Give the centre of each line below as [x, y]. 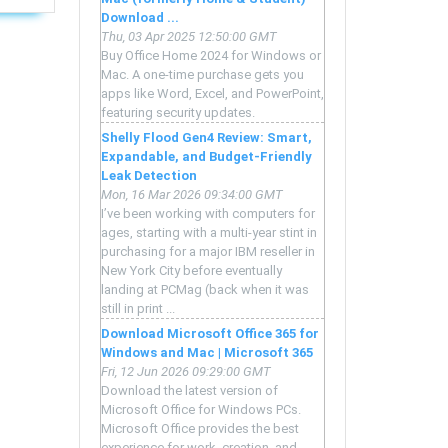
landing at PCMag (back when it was [205, 290]
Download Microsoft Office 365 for [210, 334]
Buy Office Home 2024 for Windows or [211, 56]
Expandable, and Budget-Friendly [206, 157]
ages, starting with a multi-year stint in [209, 233]
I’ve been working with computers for [208, 214]
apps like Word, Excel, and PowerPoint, [212, 94]
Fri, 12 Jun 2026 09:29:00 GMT [186, 372]
